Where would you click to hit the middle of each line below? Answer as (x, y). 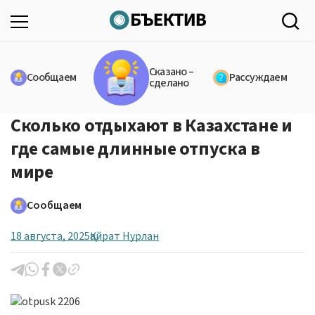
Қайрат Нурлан (124, 236)
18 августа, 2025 (50, 236)
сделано (169, 83)
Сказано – (171, 72)
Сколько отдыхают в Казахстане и (152, 125)
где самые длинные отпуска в (135, 148)
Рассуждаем (258, 78)
